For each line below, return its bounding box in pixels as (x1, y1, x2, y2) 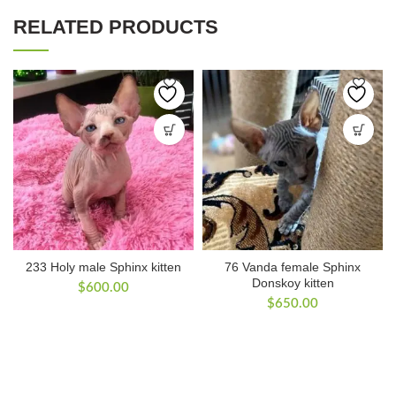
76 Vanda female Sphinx (225, 260, 361, 275)
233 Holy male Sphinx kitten (26, 260, 181, 275)
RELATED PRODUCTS (13, 16, 218, 39)
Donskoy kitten (251, 276, 334, 291)
